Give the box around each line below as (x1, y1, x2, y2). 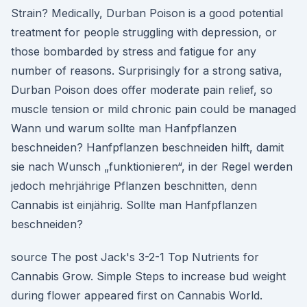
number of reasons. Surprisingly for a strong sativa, (11, 64, 282, 77)
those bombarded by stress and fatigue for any (11, 45, 256, 58)
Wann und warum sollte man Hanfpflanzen (11, 121, 236, 135)
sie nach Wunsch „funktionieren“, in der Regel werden (11, 160, 293, 173)
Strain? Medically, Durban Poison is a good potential (11, 6, 283, 20)
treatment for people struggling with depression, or (11, 25, 277, 39)
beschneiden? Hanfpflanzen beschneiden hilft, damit (11, 140, 284, 154)
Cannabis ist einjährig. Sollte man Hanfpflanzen (11, 198, 257, 212)
